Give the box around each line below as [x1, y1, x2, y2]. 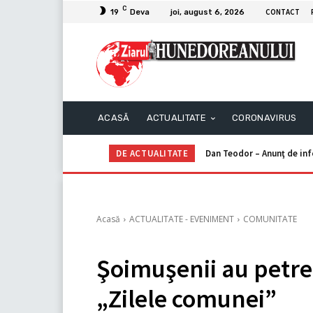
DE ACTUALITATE [116, 147, 189, 160]
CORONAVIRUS [232, 112, 297, 124]
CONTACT [265, 6, 300, 17]
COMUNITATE [243, 213, 297, 226]
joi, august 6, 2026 [170, 7, 245, 17]
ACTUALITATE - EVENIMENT [129, 213, 234, 226]
